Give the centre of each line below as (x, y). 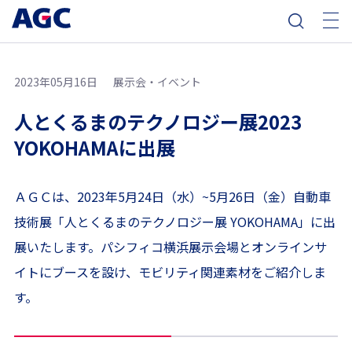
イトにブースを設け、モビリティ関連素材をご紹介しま (170, 272)
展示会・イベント (157, 82)
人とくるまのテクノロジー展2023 (158, 121)
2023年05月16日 (55, 82)
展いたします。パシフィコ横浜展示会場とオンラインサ (170, 247)
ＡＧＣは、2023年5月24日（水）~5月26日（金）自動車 (172, 196)
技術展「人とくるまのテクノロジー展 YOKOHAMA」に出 (174, 222)
